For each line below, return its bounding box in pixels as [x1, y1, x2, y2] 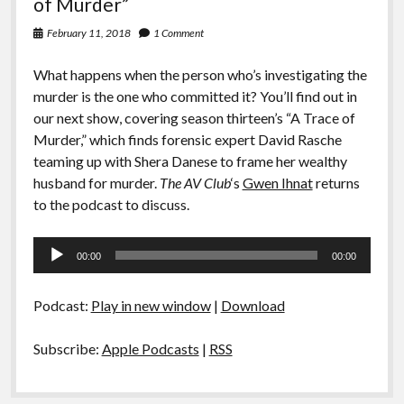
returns [312, 173, 360, 191]
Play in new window [90, 296, 211, 314]
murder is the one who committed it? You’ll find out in [32, 87, 357, 105]
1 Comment [152, 25, 204, 40]
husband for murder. [32, 173, 160, 191]
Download [220, 296, 285, 314]
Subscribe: [32, 339, 102, 357]
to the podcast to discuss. [32, 195, 189, 213]
